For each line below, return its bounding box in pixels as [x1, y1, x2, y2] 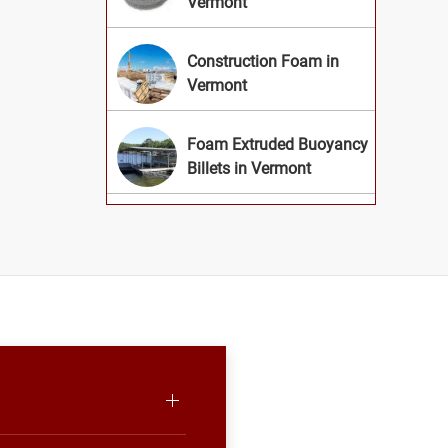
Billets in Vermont [187, 159, 311, 179]
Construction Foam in [187, 52, 339, 72]
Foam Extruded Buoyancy [187, 135, 368, 155]
